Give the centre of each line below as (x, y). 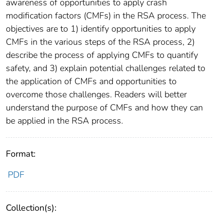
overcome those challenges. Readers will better (96, 95)
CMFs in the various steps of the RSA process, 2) (100, 42)
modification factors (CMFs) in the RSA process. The (106, 16)
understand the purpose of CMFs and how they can (104, 108)
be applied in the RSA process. (64, 121)
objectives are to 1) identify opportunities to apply (101, 29)
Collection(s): (31, 208)
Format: (21, 154)
